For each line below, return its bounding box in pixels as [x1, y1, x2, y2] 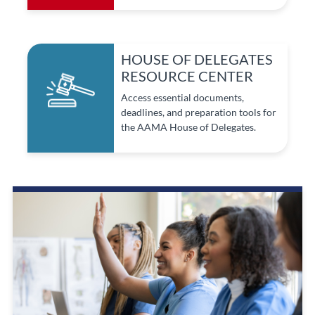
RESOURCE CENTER [121, 67, 254, 85]
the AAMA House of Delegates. [121, 121, 257, 134]
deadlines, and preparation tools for [121, 106, 277, 119]
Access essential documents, [121, 91, 245, 104]
